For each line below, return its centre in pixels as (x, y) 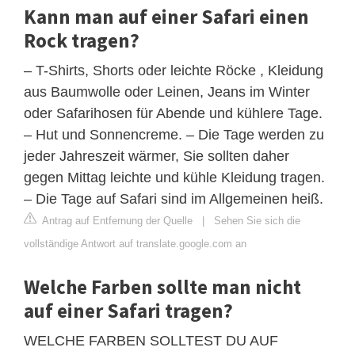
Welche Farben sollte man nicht (162, 286)
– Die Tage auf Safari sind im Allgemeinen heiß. (174, 198)
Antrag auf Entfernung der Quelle (116, 220)
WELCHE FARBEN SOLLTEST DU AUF (151, 340)
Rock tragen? (82, 40)
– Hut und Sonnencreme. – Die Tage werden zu (174, 134)
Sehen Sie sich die (257, 220)
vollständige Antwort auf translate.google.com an (135, 243)
